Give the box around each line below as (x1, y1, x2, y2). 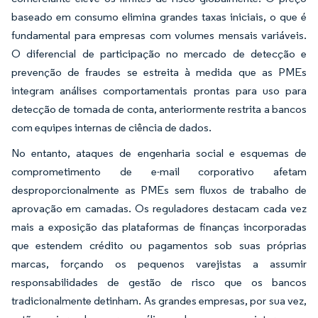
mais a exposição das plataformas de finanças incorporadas (11, 219, 307, 234)
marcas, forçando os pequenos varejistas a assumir (11, 256, 307, 270)
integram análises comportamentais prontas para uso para (11, 83, 307, 97)
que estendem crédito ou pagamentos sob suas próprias (11, 238, 307, 252)
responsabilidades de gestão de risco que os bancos (11, 275, 307, 289)
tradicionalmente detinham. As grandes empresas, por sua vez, (11, 293, 307, 307)
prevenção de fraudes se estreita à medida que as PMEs (11, 65, 307, 79)
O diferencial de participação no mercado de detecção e (11, 46, 307, 60)
